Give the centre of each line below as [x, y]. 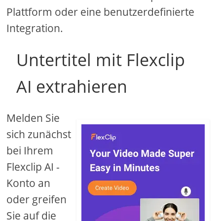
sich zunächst [39, 134]
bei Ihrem [30, 151]
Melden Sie [33, 118]
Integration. [35, 28]
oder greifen [37, 200]
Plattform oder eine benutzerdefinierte [101, 12]
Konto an [29, 183]
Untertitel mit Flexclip [101, 60]
